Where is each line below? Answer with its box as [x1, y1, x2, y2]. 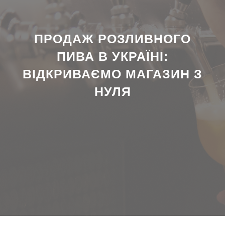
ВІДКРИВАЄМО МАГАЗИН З [23, 67, 202, 81]
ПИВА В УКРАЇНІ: [57, 49, 168, 63]
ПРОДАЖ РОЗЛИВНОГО [34, 32, 191, 46]
